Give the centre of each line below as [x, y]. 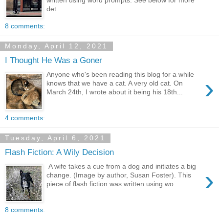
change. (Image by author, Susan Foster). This [119, 175]
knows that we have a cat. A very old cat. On [115, 83]
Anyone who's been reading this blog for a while [120, 74]
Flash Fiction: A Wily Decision [59, 152]
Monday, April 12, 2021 [56, 46]
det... [55, 9]
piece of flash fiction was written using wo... [113, 184]
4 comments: [25, 118]
